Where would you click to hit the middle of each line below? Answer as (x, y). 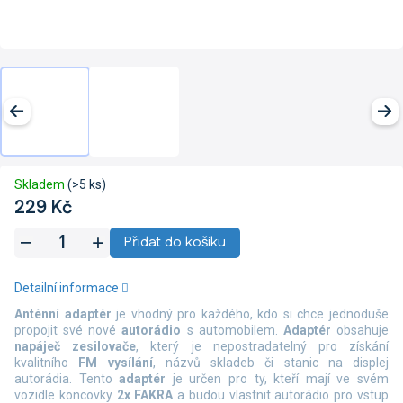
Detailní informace (67, 288)
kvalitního (47, 363)
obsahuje (360, 331)
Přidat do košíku (175, 243)
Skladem (41, 185)
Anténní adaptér (63, 314)
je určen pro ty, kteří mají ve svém (278, 379)
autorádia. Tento (67, 379)
